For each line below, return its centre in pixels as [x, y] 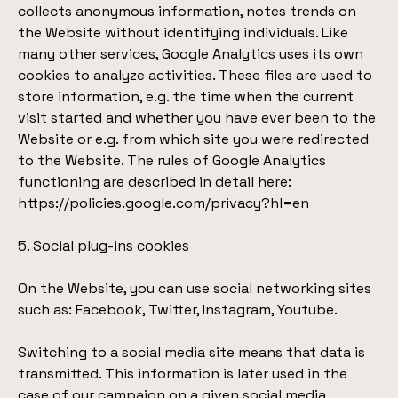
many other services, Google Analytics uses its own [191, 54]
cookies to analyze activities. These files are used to [195, 75]
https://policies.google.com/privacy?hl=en [163, 203]
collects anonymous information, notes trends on [187, 11]
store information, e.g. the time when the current [186, 96]
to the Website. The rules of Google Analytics [172, 160]
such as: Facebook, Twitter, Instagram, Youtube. [178, 310]
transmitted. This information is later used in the [183, 374]
